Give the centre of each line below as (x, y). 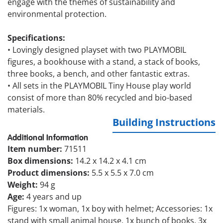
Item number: (36, 149)
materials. (26, 110)
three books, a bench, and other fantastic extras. (99, 74)
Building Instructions (164, 122)
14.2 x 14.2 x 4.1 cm (111, 161)
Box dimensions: (41, 161)
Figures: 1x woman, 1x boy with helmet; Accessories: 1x (110, 209)
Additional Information (48, 138)
